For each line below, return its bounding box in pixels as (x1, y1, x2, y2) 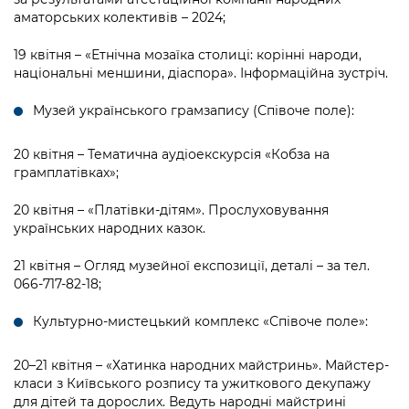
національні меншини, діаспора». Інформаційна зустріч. (14, 65, 388, 82)
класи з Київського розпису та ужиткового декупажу (14, 375, 371, 393)
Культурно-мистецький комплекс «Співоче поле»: (33, 313, 368, 330)
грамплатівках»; (14, 164, 119, 182)
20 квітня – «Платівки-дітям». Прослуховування (14, 202, 329, 219)
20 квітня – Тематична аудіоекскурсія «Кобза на (14, 146, 330, 163)
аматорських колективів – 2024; (14, 9, 225, 26)
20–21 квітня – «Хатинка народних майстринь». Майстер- (14, 357, 389, 374)
